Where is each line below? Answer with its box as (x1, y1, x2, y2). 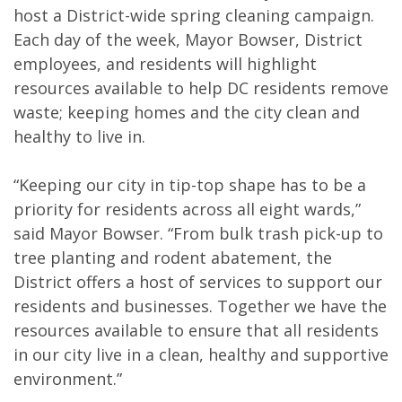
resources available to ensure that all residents (13, 319, 379, 341)
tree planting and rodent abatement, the (13, 247, 332, 268)
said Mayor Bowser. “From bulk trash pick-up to (13, 223, 383, 244)
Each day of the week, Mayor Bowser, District (13, 29, 363, 50)
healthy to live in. (13, 126, 145, 147)
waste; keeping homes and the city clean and (13, 101, 360, 123)
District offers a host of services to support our (13, 271, 382, 293)
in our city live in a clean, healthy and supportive (13, 344, 389, 365)
